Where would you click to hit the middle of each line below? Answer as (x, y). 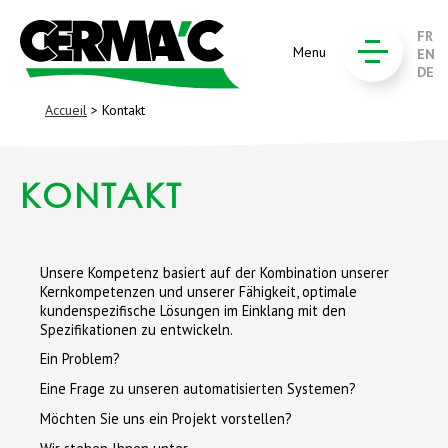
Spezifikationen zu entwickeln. (136, 329)
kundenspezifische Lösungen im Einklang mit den (193, 310)
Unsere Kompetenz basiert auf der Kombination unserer (214, 272)
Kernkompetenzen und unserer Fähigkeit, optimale (198, 291)
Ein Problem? (80, 359)
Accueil (66, 110)
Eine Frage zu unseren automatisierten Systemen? (198, 389)
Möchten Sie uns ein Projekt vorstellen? (166, 418)
